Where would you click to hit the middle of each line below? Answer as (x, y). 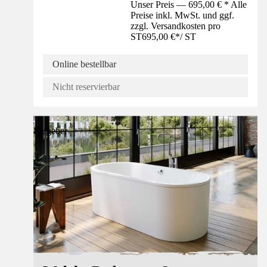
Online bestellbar (84, 64)
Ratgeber (50, 131)
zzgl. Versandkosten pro (176, 26)
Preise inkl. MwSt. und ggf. (183, 15)
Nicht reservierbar (86, 86)
